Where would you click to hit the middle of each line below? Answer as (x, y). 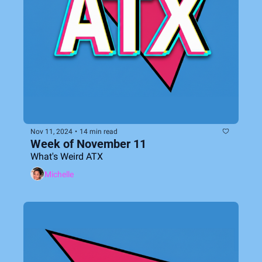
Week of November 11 (88, 144)
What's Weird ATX (67, 156)
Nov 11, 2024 (51, 131)
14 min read (99, 131)
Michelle (59, 174)
